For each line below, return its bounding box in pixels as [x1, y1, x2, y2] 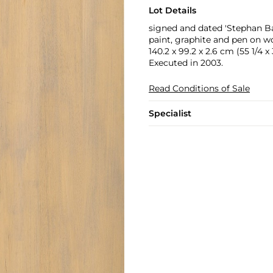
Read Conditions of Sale [148, 83, 250, 94]
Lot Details [148, 5, 196, 16]
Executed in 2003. [148, 57, 223, 68]
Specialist [148, 108, 191, 119]
